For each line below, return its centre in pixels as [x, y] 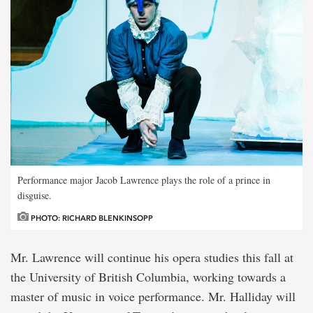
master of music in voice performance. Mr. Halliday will [153, 296]
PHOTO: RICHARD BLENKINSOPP [91, 218]
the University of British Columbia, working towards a [148, 276]
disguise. [35, 195]
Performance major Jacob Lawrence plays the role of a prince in [144, 180]
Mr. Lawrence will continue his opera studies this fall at [152, 257]
